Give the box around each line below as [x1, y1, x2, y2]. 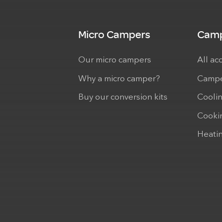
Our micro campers [78, 56, 151, 65]
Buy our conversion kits [78, 93, 167, 102]
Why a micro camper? [78, 74, 160, 83]
